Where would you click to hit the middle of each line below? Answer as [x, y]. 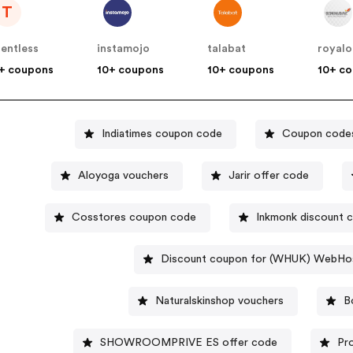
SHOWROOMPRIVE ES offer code [188, 342]
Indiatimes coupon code [162, 134]
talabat [227, 49]
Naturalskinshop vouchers [219, 301]
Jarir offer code [269, 175]
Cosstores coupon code [134, 217]
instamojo [124, 49]
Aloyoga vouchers [124, 175]
